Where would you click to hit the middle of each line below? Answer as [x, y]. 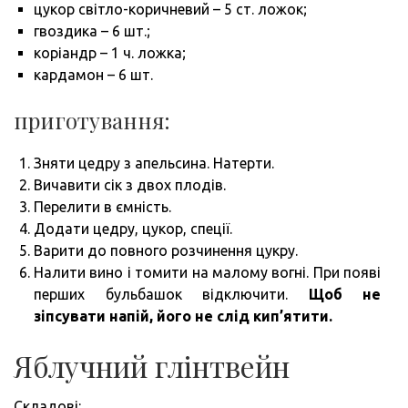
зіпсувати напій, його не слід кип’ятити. [183, 316]
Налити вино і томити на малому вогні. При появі [207, 273]
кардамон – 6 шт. [93, 75]
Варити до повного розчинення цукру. [166, 251]
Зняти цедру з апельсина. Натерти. [154, 163]
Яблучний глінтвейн [152, 366]
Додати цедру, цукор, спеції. [133, 229]
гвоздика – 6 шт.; [92, 31]
